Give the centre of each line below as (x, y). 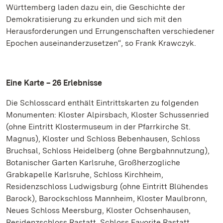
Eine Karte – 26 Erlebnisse (54, 83)
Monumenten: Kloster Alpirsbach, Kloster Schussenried (108, 115)
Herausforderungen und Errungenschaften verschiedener (110, 31)
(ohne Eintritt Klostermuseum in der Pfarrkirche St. (98, 127)
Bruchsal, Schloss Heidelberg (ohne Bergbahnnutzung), (108, 151)
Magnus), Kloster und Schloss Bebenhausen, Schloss (103, 139)
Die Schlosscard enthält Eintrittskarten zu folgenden (102, 103)
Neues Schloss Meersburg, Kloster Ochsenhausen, (98, 210)
